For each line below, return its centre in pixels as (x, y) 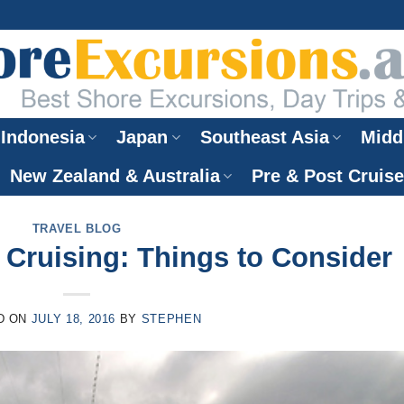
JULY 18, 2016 (73, 319)
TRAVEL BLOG (77, 229)
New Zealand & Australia (115, 176)
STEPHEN (171, 319)
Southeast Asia (264, 137)
